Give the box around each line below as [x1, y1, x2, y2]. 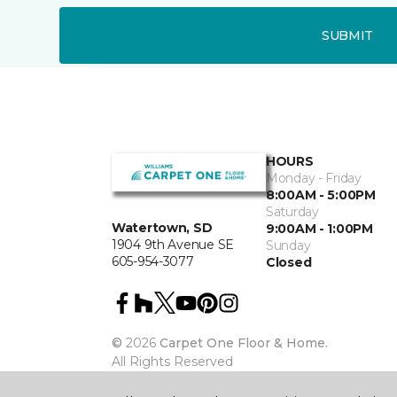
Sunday [266, 237, 311, 253]
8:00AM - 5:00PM [266, 187, 376, 203]
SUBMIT [321, 27, 374, 43]
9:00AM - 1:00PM [266, 221, 373, 237]
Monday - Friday [266, 170, 362, 186]
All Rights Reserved [112, 354, 233, 370]
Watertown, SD [112, 220, 213, 237]
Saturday [266, 204, 319, 220]
